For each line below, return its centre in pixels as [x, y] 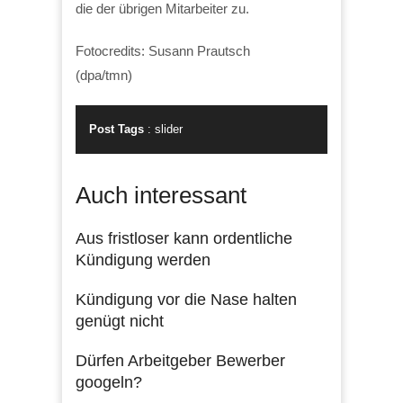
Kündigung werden [143, 260]
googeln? [109, 382]
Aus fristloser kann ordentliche [184, 238]
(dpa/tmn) [104, 75]
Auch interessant [161, 195]
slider [169, 129]
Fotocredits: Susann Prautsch [163, 50]
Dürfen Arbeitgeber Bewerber [180, 360]
